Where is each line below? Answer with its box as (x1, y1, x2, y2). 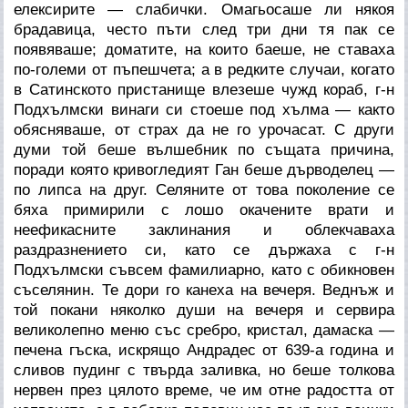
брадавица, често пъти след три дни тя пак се (14, 20, 394, 38)
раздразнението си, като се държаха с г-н (14, 240, 394, 259)
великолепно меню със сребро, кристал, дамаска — (14, 321, 394, 339)
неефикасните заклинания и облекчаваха (14, 220, 394, 239)
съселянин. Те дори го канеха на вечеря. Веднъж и (14, 280, 394, 299)
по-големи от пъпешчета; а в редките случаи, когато (14, 60, 394, 78)
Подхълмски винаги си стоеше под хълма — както (14, 100, 394, 118)
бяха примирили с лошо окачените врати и (14, 200, 394, 219)
